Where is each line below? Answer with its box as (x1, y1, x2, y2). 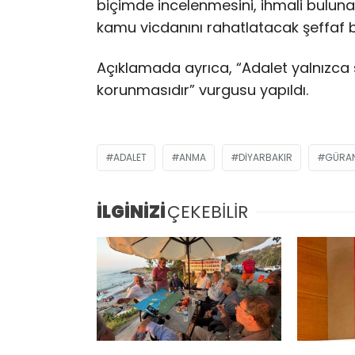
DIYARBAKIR (239, 150, 292, 164)
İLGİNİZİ (97, 199, 166, 224)
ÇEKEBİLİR (167, 199, 248, 224)
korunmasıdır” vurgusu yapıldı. (97, 80, 308, 101)
